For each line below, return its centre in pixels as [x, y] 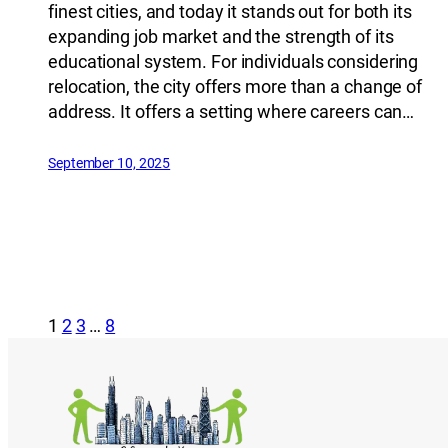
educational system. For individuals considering [233, 61]
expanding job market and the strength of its [221, 36]
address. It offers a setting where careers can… [231, 111]
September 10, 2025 [109, 162]
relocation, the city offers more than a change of [235, 86]
